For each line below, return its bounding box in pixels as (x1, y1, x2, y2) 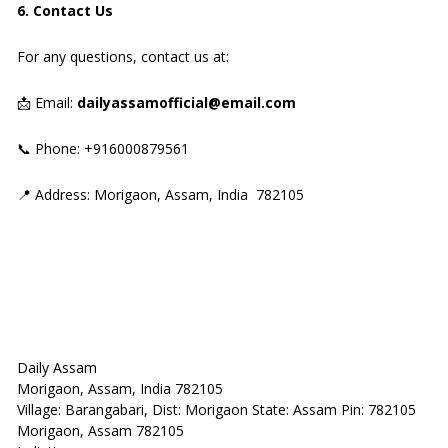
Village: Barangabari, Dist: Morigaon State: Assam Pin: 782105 (17, 400, 416, 419)
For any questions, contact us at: (17, 47, 237, 66)
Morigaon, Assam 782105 (17, 421, 184, 440)
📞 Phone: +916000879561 (17, 139, 189, 158)
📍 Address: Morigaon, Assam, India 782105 (17, 185, 304, 204)
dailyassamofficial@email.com (77, 93, 296, 112)
